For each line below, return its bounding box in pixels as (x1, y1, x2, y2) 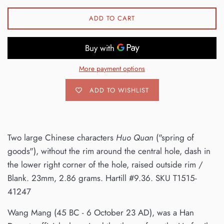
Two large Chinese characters (7, 131, 116, 144)
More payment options (79, 63, 145, 74)
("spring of (153, 131, 194, 144)
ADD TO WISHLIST (89, 85, 149, 95)
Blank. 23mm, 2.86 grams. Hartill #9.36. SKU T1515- (7, 172, 197, 184)
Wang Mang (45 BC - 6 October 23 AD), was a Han (7, 206, 194, 219)
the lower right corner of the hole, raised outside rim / (7, 158, 203, 171)
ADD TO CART (89, 13, 135, 23)
